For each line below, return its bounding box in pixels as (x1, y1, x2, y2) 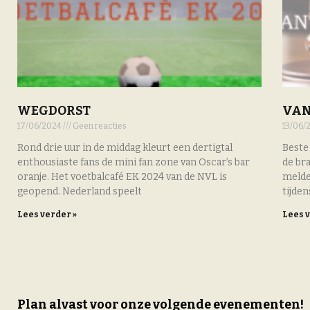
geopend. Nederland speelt (17, 185, 142, 198)
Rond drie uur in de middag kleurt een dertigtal (17, 142, 232, 154)
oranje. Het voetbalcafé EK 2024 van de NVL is (17, 171, 227, 183)
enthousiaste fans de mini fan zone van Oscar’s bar (17, 156, 250, 169)
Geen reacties (71, 121, 127, 131)
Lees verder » (17, 210, 77, 220)
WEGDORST (17, 103, 91, 119)
